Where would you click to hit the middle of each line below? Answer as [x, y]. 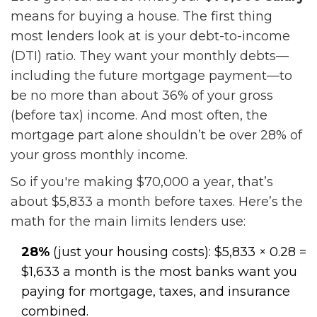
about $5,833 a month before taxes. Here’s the [157, 202]
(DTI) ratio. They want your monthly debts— [150, 56]
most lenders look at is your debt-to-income [150, 36]
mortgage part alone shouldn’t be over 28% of [156, 136]
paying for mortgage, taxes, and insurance [156, 292]
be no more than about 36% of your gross [142, 96]
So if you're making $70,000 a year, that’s [142, 182]
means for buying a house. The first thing [142, 17]
